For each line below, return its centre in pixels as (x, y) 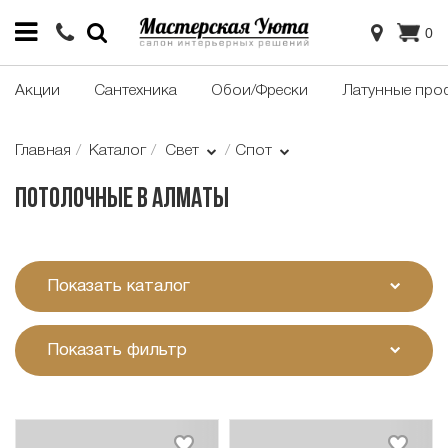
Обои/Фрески (259, 91)
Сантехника (135, 91)
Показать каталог (118, 286)
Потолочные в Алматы (122, 200)
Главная (43, 151)
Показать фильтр (116, 350)
